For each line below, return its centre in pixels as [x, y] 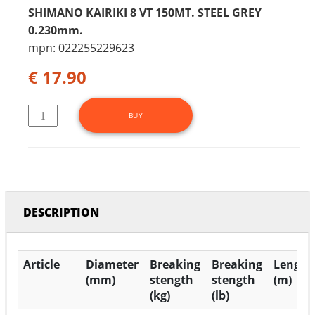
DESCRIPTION [62, 213]
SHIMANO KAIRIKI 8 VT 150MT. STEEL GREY [144, 13]
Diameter [112, 265]
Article [42, 265]
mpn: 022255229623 [81, 48]
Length [294, 265]
